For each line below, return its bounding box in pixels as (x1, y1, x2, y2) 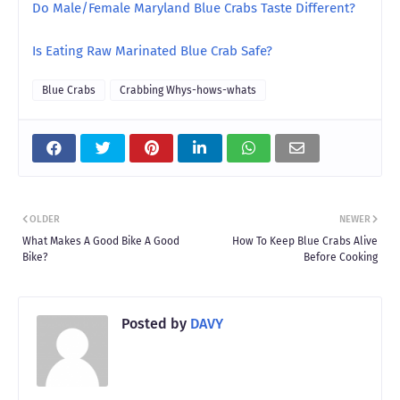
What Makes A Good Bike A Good (22, 234, 179, 247)
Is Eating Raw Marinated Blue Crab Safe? (32, 42, 272, 59)
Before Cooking (304, 250, 378, 263)
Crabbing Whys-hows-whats (120, 83, 256, 96)
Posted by (121, 314, 187, 332)
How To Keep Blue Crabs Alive (232, 234, 378, 247)
